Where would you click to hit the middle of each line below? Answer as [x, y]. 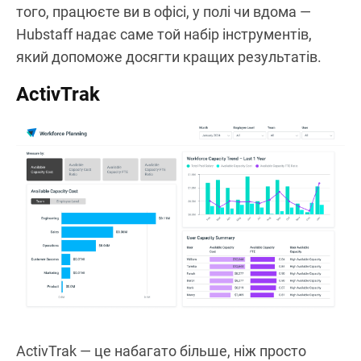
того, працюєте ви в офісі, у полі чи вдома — [164, 11]
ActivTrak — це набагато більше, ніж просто [161, 351]
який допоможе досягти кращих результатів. [169, 56]
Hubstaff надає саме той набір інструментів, [164, 34]
